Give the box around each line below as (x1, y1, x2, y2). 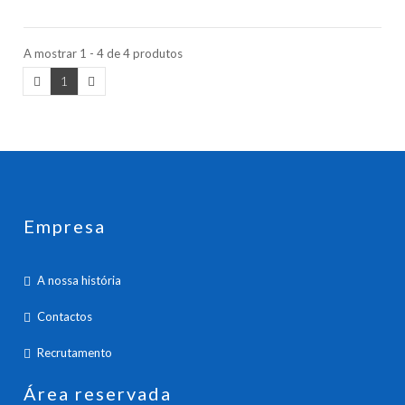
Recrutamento (37, 344, 113, 360)
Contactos (37, 308, 93, 324)
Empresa (24, 214, 107, 237)
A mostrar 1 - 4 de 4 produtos (24, 45, 184, 61)
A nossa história (37, 272, 122, 287)
